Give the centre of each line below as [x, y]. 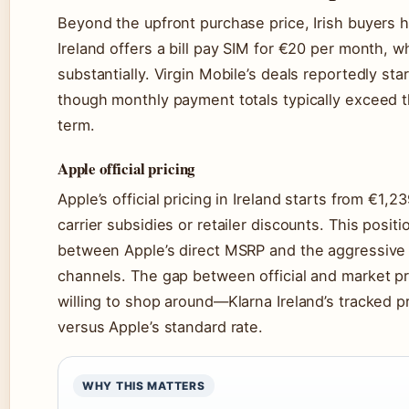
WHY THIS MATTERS [144, 386]
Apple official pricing [126, 169]
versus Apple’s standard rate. [161, 327]
